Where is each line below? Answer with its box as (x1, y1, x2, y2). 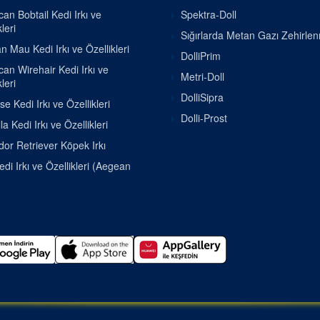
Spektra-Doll (181, 7, 236, 21)
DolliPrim (181, 49, 221, 63)
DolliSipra (181, 90, 224, 104)
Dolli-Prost (181, 111, 227, 125)
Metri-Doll (181, 69, 224, 84)
